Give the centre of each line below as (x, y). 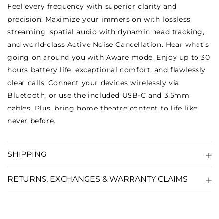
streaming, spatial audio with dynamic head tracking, (106, 32)
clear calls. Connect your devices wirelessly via (93, 83)
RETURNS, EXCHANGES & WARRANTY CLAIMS (98, 179)
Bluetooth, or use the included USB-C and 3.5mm (99, 95)
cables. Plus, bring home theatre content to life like (102, 108)
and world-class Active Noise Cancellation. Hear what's (108, 44)
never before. (32, 121)
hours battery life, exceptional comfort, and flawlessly (107, 70)
